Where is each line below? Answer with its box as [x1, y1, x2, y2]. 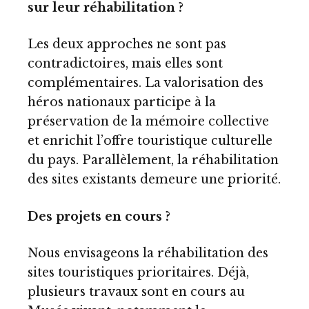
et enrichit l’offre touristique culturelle [28, 133, 272, 149]
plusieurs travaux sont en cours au [28, 284, 245, 300]
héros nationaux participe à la [28, 94, 216, 110]
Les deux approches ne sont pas [28, 37, 226, 52]
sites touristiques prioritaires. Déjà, [28, 265, 249, 281]
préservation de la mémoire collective [28, 114, 269, 130]
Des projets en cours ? [28, 208, 170, 224]
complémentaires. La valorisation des [28, 75, 263, 91]
